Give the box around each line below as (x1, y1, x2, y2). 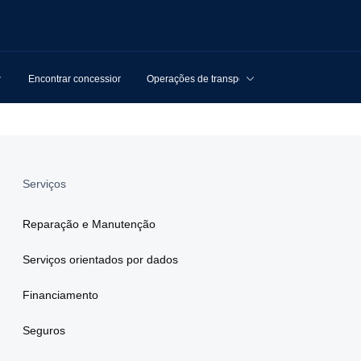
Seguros (23, 324, 65, 337)
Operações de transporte (147, 73, 255, 85)
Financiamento (23, 288, 98, 301)
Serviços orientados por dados (23, 253, 178, 266)
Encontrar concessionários (28, 73, 145, 85)
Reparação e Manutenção (23, 218, 156, 230)
